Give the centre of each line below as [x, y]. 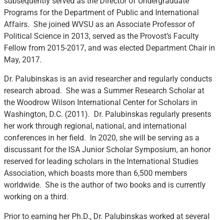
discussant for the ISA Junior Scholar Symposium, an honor [108, 150]
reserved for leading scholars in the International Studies [101, 162]
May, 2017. [23, 60]
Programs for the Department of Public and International [102, 13]
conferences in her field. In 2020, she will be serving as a [102, 138]
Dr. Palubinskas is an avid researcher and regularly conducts [108, 79]
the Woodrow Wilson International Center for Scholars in [101, 103]
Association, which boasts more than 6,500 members [96, 174]
